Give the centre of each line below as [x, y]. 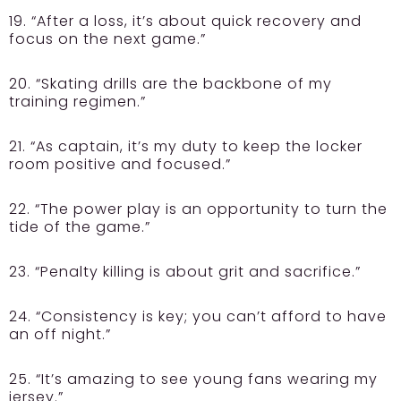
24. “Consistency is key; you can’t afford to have [198, 316]
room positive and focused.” [120, 164]
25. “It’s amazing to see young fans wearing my [193, 379]
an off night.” [60, 334]
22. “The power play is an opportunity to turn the [198, 209]
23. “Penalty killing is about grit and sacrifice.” [185, 271]
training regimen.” [77, 101]
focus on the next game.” [107, 38]
